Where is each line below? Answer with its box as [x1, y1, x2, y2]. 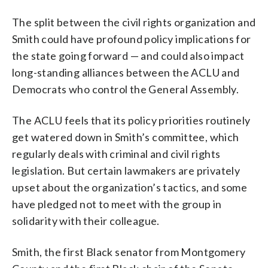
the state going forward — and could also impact [12, 48, 245, 62]
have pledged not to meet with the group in [12, 197, 222, 211]
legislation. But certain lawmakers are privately [12, 163, 240, 177]
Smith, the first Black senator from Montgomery [12, 245, 246, 258]
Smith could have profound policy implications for [12, 32, 251, 45]
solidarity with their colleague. [12, 214, 160, 227]
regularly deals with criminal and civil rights [12, 147, 221, 160]
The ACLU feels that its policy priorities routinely [12, 113, 251, 127]
